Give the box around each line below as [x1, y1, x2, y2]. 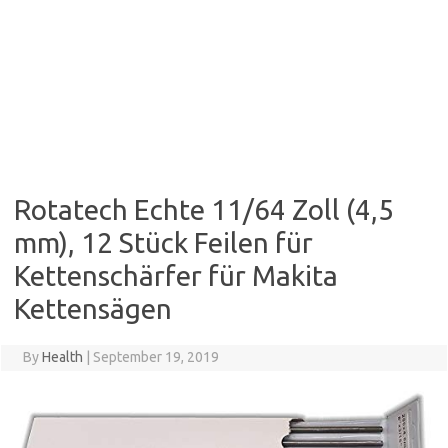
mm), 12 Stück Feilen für [14, 227, 313, 259]
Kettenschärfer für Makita [14, 260, 338, 292]
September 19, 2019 [92, 349, 219, 366]
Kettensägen [14, 293, 172, 325]
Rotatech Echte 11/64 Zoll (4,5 [14, 194, 394, 226]
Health [41, 349, 83, 366]
